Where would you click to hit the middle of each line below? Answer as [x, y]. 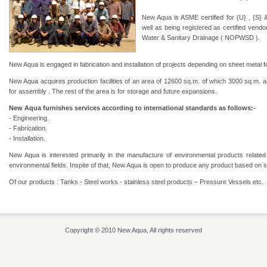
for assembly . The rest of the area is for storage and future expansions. [113, 91]
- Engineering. [29, 118]
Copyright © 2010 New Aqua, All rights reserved [133, 230]
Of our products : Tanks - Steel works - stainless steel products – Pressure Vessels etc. [136, 182]
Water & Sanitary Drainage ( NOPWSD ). [201, 38]
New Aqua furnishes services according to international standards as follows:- [132, 108]
